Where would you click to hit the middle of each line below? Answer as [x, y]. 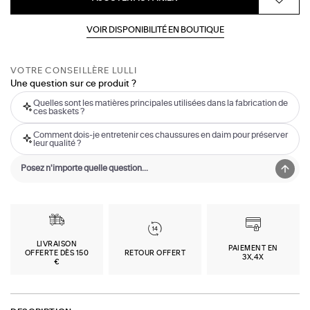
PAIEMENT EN [253, 249]
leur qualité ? [57, 144]
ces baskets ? [59, 112]
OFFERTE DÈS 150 [57, 253]
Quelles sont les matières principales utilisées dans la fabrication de [161, 103]
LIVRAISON [57, 244]
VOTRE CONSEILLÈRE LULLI [74, 71]
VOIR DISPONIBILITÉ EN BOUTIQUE [155, 29]
